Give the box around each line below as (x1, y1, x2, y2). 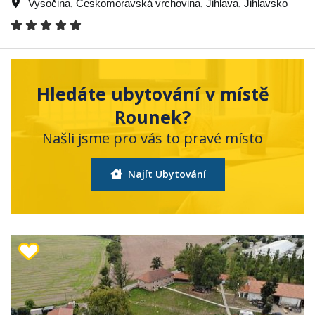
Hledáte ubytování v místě (36, 81, 269, 105)
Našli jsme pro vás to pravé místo (42, 128, 263, 148)
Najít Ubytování (124, 167, 206, 181)
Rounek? (115, 104, 191, 129)
